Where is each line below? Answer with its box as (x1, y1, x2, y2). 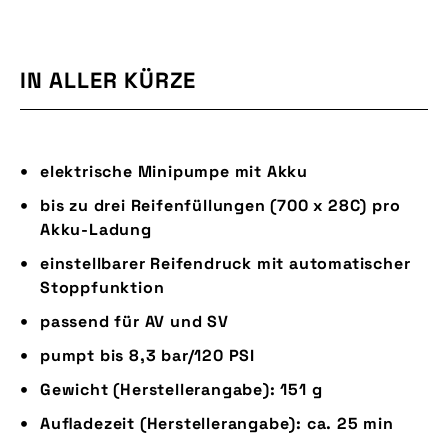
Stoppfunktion (40, 277, 165, 298)
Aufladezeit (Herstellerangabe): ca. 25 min (40, 413, 394, 434)
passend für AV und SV (40, 311, 229, 332)
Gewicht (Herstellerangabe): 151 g (40, 379, 323, 400)
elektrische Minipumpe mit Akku (40, 161, 308, 182)
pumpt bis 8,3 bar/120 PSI (40, 345, 255, 366)
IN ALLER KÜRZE (20, 66, 197, 94)
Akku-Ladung (40, 219, 152, 240)
